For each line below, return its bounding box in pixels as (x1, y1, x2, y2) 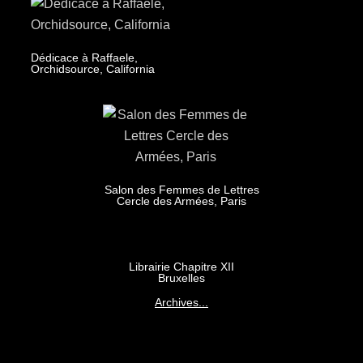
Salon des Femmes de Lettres (104, 182, 259, 196)
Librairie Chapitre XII (129, 259, 234, 273)
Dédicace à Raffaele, (30, 50, 138, 64)
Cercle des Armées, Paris (117, 194, 246, 207)
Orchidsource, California (30, 62, 155, 75)
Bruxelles (158, 271, 205, 284)
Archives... (155, 295, 208, 309)
